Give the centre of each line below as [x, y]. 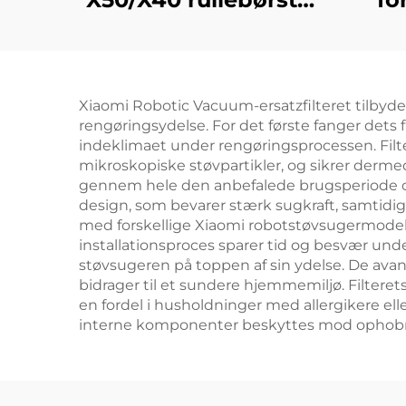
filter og [201, 29]
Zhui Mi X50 [201, 89]
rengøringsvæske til [201, 59]
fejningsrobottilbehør [201, 119]
